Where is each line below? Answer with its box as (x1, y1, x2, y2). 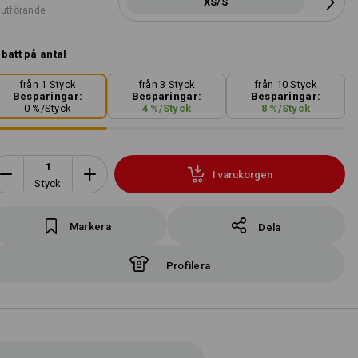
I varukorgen (213, 168, 272, 181)
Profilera (165, 260, 211, 272)
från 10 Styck (254, 78, 317, 91)
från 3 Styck (137, 78, 196, 91)
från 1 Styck (18, 78, 77, 91)
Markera (69, 221, 111, 233)
